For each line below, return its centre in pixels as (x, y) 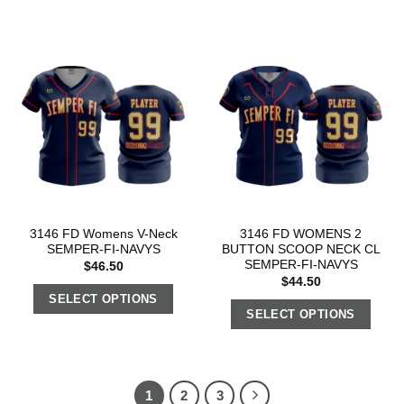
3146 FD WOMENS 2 (301, 234)
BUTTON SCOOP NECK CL (301, 250)
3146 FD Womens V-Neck (103, 234)
